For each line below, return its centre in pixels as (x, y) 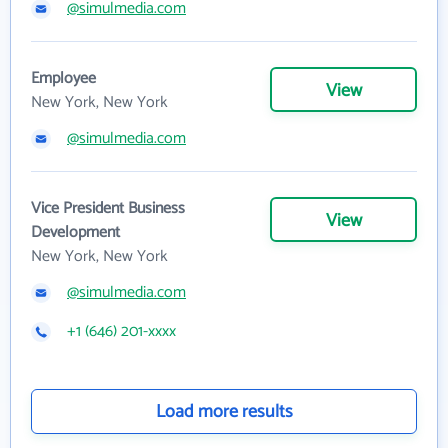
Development (75, 233)
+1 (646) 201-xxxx (121, 332)
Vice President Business (108, 209)
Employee (63, 79)
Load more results (224, 412)
